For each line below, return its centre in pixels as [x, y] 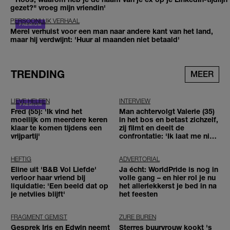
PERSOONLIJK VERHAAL [45, 21]
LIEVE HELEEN [30, 101]
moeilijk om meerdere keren [59, 120]
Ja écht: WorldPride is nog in [169, 169]
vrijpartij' [25, 136]
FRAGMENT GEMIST [39, 217]
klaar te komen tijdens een [56, 128]
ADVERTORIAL [139, 159]
